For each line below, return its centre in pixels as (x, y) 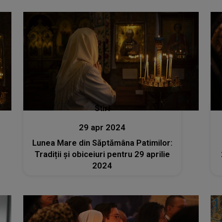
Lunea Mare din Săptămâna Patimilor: (102, 143)
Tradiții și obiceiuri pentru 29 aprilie (102, 154)
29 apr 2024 (102, 128)
